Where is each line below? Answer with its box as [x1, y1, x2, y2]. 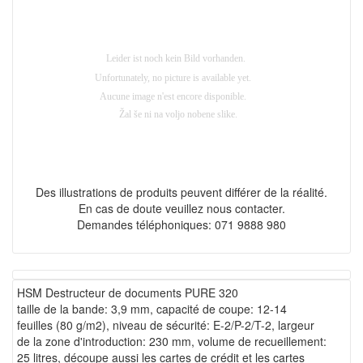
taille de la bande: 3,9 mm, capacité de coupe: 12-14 [17, 300, 287, 317]
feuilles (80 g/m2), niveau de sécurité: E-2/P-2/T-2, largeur [17, 316, 314, 333]
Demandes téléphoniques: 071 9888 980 [77, 216, 286, 233]
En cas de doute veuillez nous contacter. [78, 199, 285, 216]
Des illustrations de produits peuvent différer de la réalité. [36, 183, 327, 200]
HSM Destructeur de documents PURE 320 [17, 284, 238, 301]
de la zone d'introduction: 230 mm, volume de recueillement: [17, 332, 327, 349]
